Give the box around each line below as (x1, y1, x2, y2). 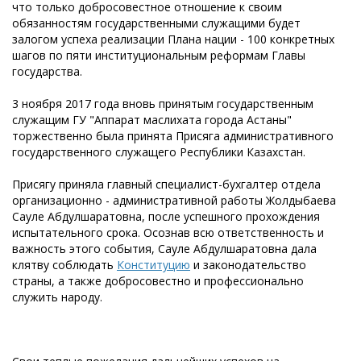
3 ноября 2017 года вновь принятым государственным (12, 95, 313, 111)
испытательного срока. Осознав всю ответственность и (12, 224, 324, 240)
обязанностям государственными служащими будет (12, 15, 301, 31)
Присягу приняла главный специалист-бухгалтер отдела (12, 176, 321, 192)
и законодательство (190, 256, 306, 272)
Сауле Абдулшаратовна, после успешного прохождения (12, 208, 320, 224)
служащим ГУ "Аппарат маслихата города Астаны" (12, 111, 292, 127)
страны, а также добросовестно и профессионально (12, 272, 304, 288)
